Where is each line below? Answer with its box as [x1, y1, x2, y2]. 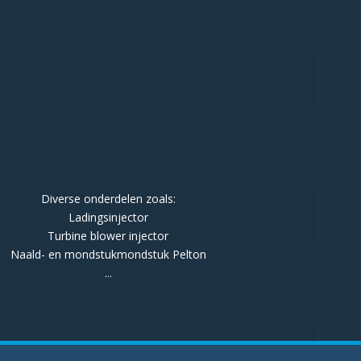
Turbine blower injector [48, 228, 169, 243]
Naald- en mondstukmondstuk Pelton [10, 247, 206, 262]
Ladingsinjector [68, 210, 148, 225]
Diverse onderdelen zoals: [40, 191, 176, 206]
